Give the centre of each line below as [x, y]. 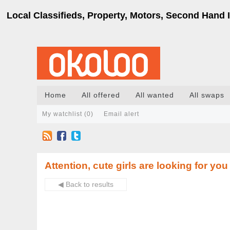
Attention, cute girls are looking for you [137, 166]
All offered [101, 95]
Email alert [122, 114]
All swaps [207, 95]
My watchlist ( [65, 114]
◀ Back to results [86, 185]
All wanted [155, 95]
